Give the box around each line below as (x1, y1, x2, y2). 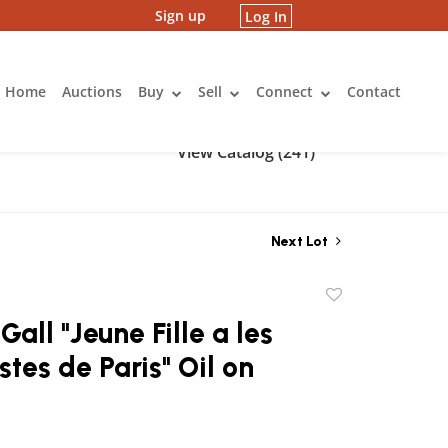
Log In (245, 6, 287, 25)
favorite (322, 332, 384, 351)
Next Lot (271, 233, 331, 250)
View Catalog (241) (177, 141, 315, 163)
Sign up (155, 6, 206, 25)
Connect (256, 82, 317, 101)
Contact (347, 82, 401, 101)
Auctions (62, 82, 122, 101)
